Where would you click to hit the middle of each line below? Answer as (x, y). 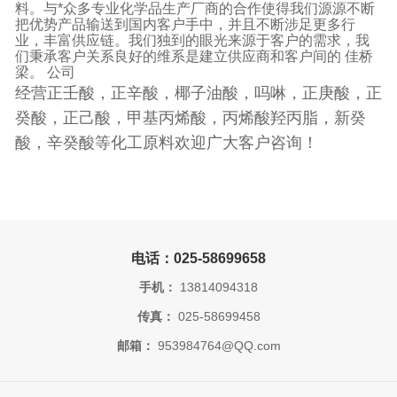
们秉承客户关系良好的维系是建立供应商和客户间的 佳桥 (194, 57)
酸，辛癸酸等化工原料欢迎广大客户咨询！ (166, 143)
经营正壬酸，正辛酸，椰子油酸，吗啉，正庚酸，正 (198, 93)
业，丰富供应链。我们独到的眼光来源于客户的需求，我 (192, 41)
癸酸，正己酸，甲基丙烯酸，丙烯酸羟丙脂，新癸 (190, 118)
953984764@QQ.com (217, 346)
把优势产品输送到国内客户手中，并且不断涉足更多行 (185, 25)
